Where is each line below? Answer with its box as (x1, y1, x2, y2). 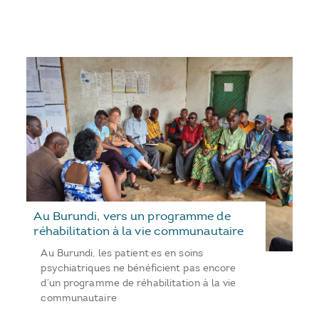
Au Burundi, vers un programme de (33, 208, 231, 223)
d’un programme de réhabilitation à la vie (41, 276, 236, 289)
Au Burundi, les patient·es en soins (41, 246, 203, 259)
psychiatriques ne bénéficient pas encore (41, 261, 236, 274)
